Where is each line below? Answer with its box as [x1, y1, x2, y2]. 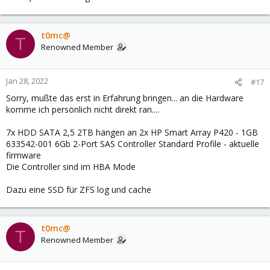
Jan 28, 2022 [6, 75, 48, 86]
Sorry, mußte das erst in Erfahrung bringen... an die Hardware [6, 92, 243, 104]
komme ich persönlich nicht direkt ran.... [6, 104, 159, 115]
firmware [6, 149, 41, 161]
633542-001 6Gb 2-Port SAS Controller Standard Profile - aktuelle [6, 138, 259, 149]
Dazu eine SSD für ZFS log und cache [6, 184, 151, 195]
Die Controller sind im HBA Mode [6, 161, 136, 172]
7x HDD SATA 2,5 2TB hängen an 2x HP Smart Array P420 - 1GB [6, 127, 258, 138]
